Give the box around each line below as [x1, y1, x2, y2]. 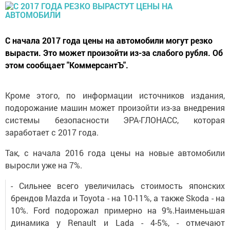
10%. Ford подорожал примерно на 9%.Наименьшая [11, 205, 225, 216]
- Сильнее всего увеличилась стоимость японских [11, 180, 225, 191]
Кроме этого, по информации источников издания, [5, 90, 225, 101]
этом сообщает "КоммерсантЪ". [5, 60, 128, 70]
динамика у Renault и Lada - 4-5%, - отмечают [11, 217, 225, 228]
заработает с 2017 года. [5, 127, 99, 138]
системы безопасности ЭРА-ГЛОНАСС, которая [5, 114, 225, 125]
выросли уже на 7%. [5, 160, 82, 170]
